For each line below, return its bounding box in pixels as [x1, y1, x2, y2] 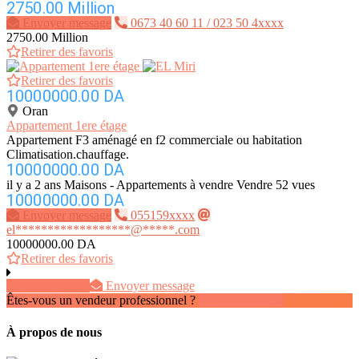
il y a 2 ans [6, 178, 61, 192]
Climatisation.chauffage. [6, 147, 129, 162]
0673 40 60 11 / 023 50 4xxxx [131, 16, 284, 30]
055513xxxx [22, 279, 87, 293]
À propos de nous [6, 325, 102, 339]
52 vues [276, 178, 315, 192]
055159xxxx [131, 208, 195, 223]
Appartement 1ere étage [6, 119, 127, 133]
